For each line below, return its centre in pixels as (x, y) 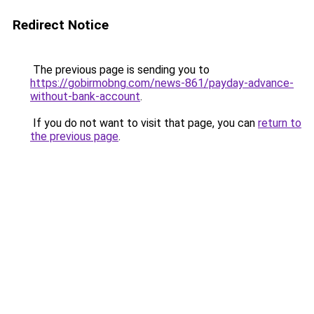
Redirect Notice (61, 25)
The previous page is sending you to (120, 70)
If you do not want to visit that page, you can (144, 123)
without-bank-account (85, 96)
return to (280, 123)
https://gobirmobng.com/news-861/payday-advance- (162, 83)
